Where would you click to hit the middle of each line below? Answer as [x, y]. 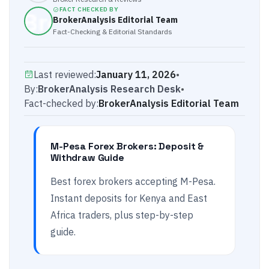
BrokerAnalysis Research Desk [109, 89]
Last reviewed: [65, 74]
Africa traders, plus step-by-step [122, 215]
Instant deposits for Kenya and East [129, 198]
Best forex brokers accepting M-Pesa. [133, 181]
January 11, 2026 [136, 74]
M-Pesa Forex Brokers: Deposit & [128, 146]
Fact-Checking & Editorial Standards [113, 32]
